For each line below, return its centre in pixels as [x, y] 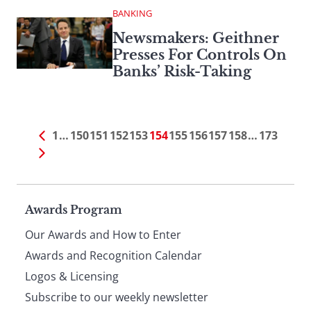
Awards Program [74, 209]
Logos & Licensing [72, 276]
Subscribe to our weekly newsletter [117, 297]
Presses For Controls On [200, 54]
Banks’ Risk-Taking [182, 71]
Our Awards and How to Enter [103, 234]
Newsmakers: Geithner [196, 38]
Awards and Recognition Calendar [114, 255]
